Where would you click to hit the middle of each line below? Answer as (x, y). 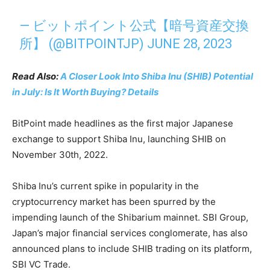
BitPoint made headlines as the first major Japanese (123, 124)
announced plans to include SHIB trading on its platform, (132, 249)
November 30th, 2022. (60, 155)
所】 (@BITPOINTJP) (83, 44)
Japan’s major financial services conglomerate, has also (130, 233)
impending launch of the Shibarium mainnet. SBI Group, (130, 218)
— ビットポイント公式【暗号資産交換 (134, 26)
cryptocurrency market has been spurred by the (114, 202)
